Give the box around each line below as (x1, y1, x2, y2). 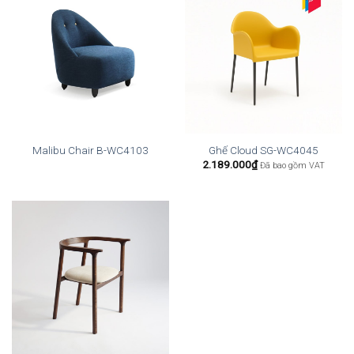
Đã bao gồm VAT (260, 160, 325, 171)
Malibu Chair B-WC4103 (32, 143, 149, 156)
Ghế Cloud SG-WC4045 (209, 143, 318, 156)
